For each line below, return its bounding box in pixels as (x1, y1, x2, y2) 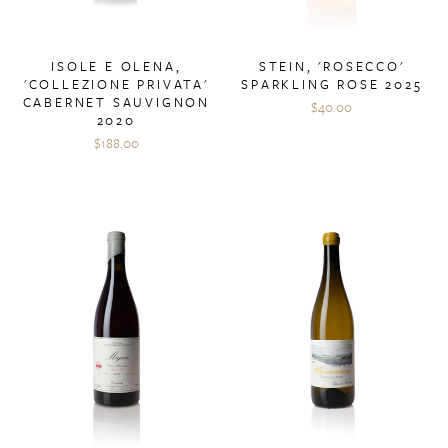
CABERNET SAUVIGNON (22, 92, 210, 113)
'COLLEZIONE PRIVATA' (23, 74, 209, 95)
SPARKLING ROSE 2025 (241, 74, 423, 95)
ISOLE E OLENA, (51, 56, 182, 77)
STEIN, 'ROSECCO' (258, 56, 405, 77)
